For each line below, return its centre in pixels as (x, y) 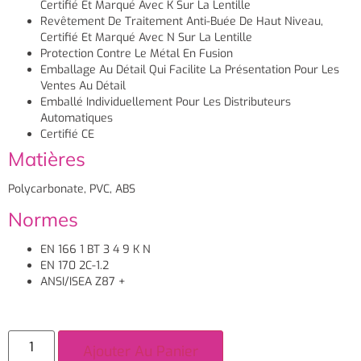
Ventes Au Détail (83, 86)
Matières (47, 159)
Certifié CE (67, 135)
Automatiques (77, 118)
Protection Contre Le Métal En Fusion (137, 54)
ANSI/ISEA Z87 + (83, 282)
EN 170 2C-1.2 (75, 266)
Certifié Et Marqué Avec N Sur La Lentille (146, 38)
